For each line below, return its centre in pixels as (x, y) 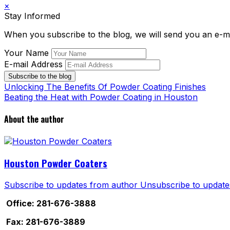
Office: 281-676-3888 (50, 203)
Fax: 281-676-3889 (45, 222)
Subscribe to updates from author (71, 185)
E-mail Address (33, 64)
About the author (34, 119)
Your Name (26, 53)
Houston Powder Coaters (56, 163)
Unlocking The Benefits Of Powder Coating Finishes (105, 87)
